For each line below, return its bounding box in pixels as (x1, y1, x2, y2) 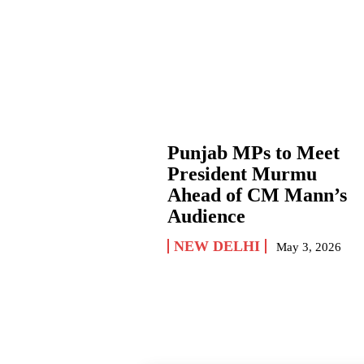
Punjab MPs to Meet (167, 142, 340, 164)
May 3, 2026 (276, 240, 342, 254)
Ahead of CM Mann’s (167, 184, 348, 206)
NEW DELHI (174, 238, 261, 255)
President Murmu (167, 163, 318, 185)
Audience (167, 206, 246, 227)
